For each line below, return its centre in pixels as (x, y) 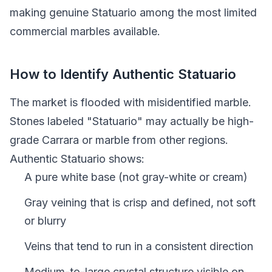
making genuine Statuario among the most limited (133, 12)
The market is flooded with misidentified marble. (131, 102)
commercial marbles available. (85, 31)
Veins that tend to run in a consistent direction (139, 246)
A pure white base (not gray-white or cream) (136, 177)
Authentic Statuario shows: (77, 158)
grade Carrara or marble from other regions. (119, 140)
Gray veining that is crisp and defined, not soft (140, 202)
